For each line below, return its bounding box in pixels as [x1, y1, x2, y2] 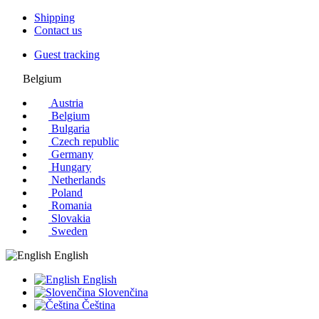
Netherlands [51, 174, 105, 186]
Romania [51, 199, 92, 211]
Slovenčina [95, 286, 148, 298]
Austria [51, 97, 83, 109]
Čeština [79, 299, 115, 311]
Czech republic [51, 135, 119, 147]
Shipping [34, 11, 75, 23]
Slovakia [51, 212, 90, 224]
